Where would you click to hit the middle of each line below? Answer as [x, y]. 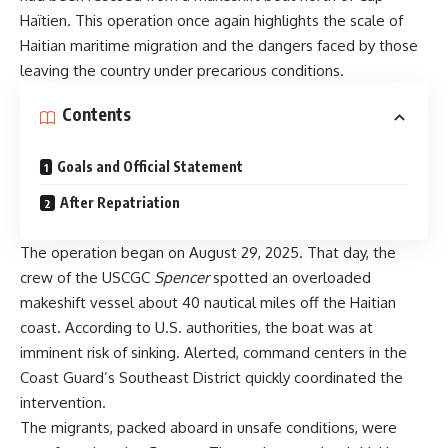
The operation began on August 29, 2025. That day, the [208, 252]
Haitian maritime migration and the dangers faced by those [219, 45]
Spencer [181, 277]
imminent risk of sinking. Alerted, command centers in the [213, 352]
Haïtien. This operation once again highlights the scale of [211, 20]
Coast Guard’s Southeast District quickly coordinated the [211, 377]
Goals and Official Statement [150, 166]
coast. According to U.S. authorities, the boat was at [196, 327]
